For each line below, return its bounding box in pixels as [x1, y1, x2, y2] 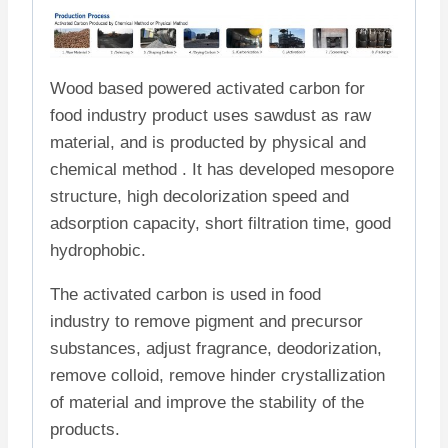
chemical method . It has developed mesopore [50, 160, 394, 180]
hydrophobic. [50, 241, 146, 261]
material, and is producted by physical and [50, 133, 366, 153]
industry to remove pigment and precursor [50, 312, 363, 332]
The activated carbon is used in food [50, 285, 321, 305]
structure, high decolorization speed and [50, 187, 349, 207]
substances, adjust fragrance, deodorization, [50, 339, 382, 359]
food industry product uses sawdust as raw [50, 106, 371, 126]
